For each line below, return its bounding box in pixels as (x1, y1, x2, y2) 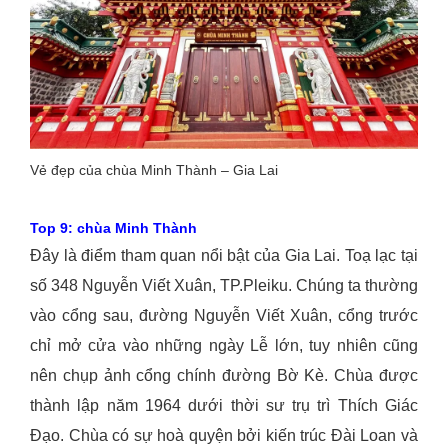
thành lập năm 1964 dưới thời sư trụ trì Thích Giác (30, 397, 418, 415)
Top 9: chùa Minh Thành (30, 220, 197, 237)
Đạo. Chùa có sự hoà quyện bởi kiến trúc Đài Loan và (30, 427, 418, 445)
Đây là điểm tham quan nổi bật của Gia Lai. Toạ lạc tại (30, 247, 418, 265)
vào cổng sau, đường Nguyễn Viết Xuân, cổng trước (30, 307, 418, 325)
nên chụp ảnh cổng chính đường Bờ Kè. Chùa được (30, 367, 418, 385)
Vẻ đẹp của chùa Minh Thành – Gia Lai (30, 162, 278, 179)
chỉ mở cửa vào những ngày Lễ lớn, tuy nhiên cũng (30, 337, 418, 355)
